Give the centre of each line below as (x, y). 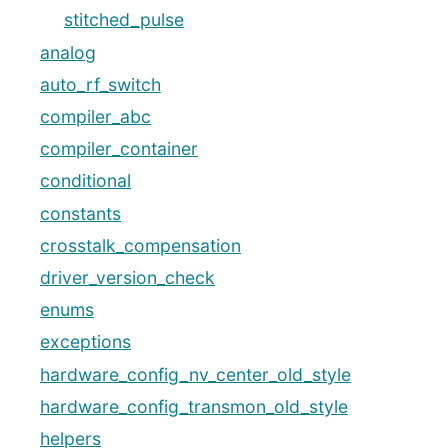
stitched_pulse (124, 20)
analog (68, 52)
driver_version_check (127, 277)
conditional (85, 181)
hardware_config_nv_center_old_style (195, 374)
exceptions (85, 342)
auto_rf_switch (100, 84)
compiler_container (119, 149)
